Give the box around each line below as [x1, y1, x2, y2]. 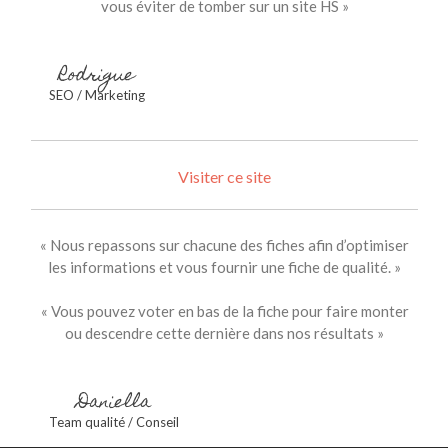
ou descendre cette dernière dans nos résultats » [65, 324, 384, 342]
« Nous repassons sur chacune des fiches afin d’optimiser [40, 236, 409, 254]
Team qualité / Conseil [49, 414, 179, 430]
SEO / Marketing [49, 87, 145, 103]
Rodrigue [59, 59, 135, 94]
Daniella [77, 386, 151, 421]
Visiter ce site [178, 167, 271, 186]
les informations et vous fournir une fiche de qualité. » [48, 258, 401, 276]
